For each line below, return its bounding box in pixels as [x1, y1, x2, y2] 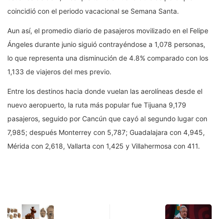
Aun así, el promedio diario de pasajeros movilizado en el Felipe [7, 26, 208, 35]
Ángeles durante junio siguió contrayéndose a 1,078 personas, [7, 40, 205, 49]
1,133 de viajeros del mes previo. [7, 67, 111, 76]
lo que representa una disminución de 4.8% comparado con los [7, 54, 208, 63]
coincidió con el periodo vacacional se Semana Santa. [7, 7, 179, 16]
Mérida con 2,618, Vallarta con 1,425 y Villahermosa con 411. [7, 142, 200, 151]
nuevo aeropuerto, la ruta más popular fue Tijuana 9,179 [7, 101, 186, 109]
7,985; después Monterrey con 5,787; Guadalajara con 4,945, [7, 128, 205, 137]
